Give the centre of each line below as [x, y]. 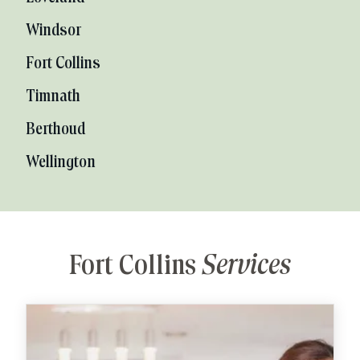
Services [246, 266]
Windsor [53, 31]
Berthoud [55, 129]
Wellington [61, 162]
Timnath [53, 96]
